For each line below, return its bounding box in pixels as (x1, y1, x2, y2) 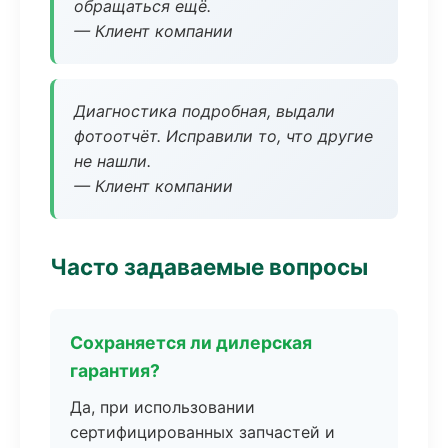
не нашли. (74, 151, 151, 171)
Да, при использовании (70, 397, 255, 417)
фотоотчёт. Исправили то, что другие (74, 126, 373, 146)
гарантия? (70, 360, 160, 381)
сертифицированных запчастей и (70, 422, 335, 442)
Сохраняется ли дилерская (70, 332, 312, 353)
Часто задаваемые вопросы (50, 253, 368, 280)
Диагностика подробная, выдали (74, 101, 335, 121)
